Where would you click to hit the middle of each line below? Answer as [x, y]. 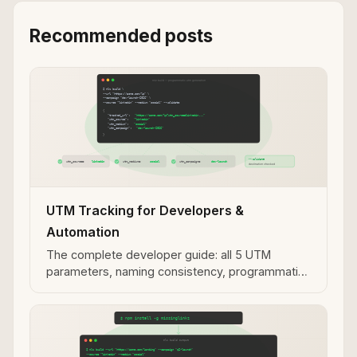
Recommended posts [121, 36]
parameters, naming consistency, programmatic [175, 272]
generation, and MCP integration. [134, 288]
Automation [83, 232]
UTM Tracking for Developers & [145, 211]
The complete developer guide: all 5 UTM [159, 255]
